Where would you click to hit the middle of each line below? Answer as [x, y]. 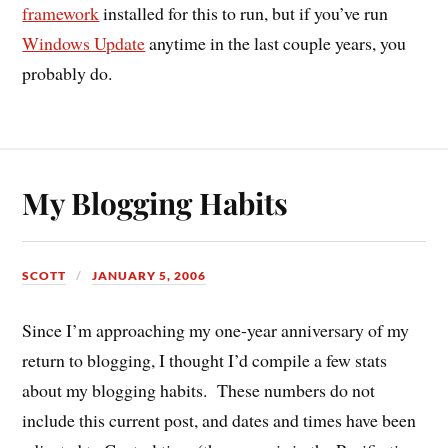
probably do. [67, 72]
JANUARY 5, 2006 [149, 275]
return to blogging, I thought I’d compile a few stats [205, 360]
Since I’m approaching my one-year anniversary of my [216, 330]
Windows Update [84, 42]
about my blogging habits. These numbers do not [199, 390]
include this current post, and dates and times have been [219, 420]
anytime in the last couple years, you [276, 42]
